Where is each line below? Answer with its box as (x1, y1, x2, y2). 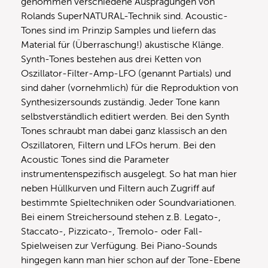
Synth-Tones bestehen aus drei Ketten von (21, 53, 201, 65)
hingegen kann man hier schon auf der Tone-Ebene (21, 254, 240, 266)
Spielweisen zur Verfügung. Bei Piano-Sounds (21, 240, 217, 251)
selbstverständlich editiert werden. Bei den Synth (21, 111, 229, 122)
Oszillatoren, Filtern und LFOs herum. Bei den (21, 139, 215, 151)
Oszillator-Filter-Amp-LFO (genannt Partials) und (21, 68, 231, 79)
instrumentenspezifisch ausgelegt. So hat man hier (21, 168, 237, 179)
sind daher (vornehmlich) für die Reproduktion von (21, 82, 238, 93)
